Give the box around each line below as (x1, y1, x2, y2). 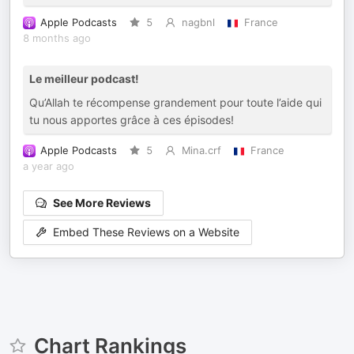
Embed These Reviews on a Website (53, 225, 239, 239)
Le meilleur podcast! (29, 72, 139, 85)
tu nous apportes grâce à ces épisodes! (29, 113, 234, 126)
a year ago (23, 160, 74, 172)
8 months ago (23, 32, 91, 44)
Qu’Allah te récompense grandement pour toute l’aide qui (29, 96, 322, 109)
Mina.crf (181, 145, 221, 156)
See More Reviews (53, 196, 151, 209)
